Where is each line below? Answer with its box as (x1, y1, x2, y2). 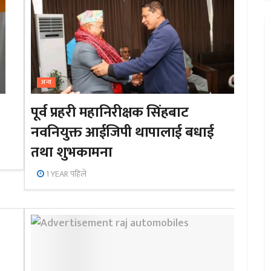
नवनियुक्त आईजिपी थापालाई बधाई (31, 120, 214, 145)
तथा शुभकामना (31, 140, 113, 165)
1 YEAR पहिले (44, 167, 87, 181)
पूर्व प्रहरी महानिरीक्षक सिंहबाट (31, 100, 189, 125)
